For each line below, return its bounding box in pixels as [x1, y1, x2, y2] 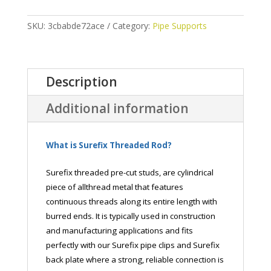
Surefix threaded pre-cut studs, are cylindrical [45, 166, 214, 178]
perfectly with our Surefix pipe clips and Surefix [45, 239, 220, 250]
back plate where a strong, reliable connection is [45, 253, 224, 265]
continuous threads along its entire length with [45, 195, 217, 207]
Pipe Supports [152, 19, 207, 31]
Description [45, 73, 117, 90]
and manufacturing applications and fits [45, 224, 193, 236]
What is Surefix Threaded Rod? [45, 139, 172, 151]
